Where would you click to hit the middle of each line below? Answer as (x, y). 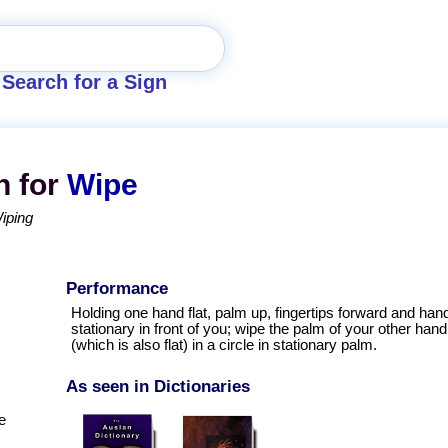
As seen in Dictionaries (158, 385)
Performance (117, 288)
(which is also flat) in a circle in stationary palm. (224, 345)
